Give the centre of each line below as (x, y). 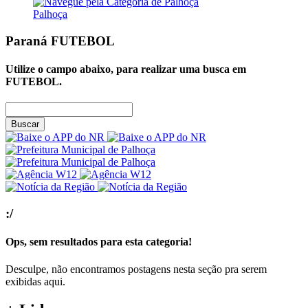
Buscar (25, 124)
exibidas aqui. (35, 281)
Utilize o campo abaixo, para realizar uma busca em (126, 69)
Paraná (28, 41)
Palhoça (50, 14)
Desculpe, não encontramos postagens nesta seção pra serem (136, 269)
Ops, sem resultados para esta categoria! (99, 242)
